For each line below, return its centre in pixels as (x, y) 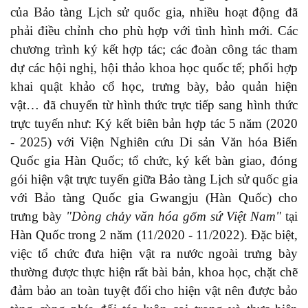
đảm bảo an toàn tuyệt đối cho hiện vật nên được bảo (154, 290)
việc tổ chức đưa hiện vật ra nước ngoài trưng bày (154, 253)
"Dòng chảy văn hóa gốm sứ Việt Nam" (174, 216)
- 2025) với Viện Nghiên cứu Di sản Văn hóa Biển (154, 142)
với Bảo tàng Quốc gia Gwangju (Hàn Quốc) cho (154, 197)
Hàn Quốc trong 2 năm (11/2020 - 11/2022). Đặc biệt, (154, 234)
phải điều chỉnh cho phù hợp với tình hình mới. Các (154, 30)
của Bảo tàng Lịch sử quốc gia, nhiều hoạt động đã (154, 12)
